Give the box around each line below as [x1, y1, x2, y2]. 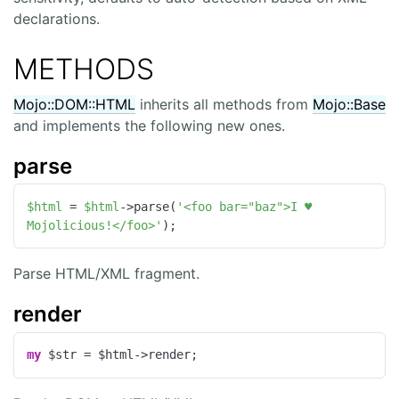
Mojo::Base [313, 94, 386, 113]
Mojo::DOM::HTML [13, 94, 135, 113]
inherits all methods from [135, 94, 313, 113]
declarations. [13, 10, 100, 28]
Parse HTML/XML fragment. [13, 265, 199, 283]
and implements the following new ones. [13, 116, 285, 134]
